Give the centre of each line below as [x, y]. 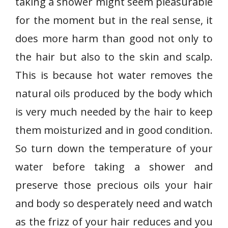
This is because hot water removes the [114, 75]
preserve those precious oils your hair [114, 185]
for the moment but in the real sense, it [114, 20]
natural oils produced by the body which [114, 93]
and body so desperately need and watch [114, 203]
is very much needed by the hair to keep [114, 112]
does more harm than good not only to [114, 38]
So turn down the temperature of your [114, 148]
